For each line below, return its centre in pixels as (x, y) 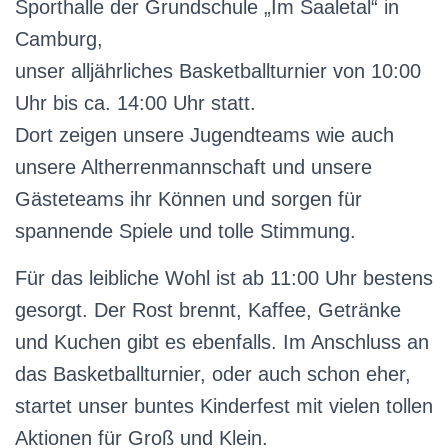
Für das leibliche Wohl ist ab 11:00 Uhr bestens (224, 278)
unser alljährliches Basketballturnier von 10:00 (218, 71)
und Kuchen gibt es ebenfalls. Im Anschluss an (222, 342)
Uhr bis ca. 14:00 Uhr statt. (135, 103)
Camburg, (59, 39)
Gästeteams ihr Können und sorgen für (188, 199)
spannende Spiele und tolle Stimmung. (185, 231)
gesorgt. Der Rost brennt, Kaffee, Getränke (208, 310)
